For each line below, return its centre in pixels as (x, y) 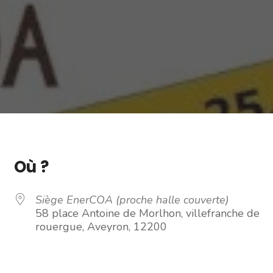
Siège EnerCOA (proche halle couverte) (132, 200)
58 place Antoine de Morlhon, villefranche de (147, 213)
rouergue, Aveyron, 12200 (101, 227)
